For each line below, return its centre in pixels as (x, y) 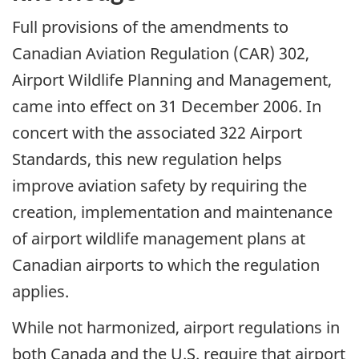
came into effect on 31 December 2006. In (167, 107)
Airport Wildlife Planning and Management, (172, 80)
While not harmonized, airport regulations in (176, 327)
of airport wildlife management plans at (159, 239)
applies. (40, 292)
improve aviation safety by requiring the (159, 186)
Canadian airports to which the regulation (166, 265)
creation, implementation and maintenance (172, 212)
